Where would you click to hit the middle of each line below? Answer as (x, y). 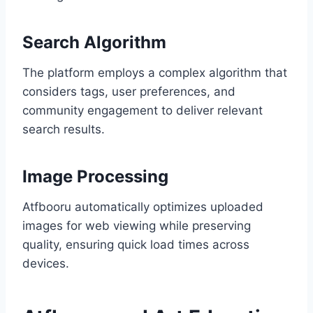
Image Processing (95, 177)
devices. (46, 264)
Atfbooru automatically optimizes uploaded (143, 207)
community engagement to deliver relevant (143, 111)
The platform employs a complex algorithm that (155, 73)
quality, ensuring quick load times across (136, 245)
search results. (64, 130)
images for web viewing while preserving (137, 226)
